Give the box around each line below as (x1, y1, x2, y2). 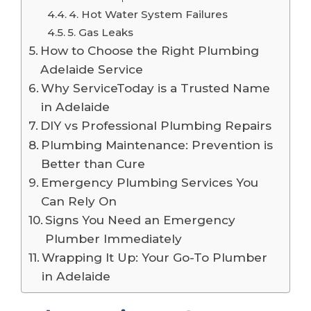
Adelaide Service (40, 62, 144, 77)
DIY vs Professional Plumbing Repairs (40, 118, 272, 133)
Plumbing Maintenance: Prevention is (41, 137, 274, 153)
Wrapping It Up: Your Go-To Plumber (42, 250, 268, 265)
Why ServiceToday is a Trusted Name (41, 81, 271, 96)
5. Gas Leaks (67, 26, 134, 40)
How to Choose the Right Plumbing (40, 43, 260, 58)
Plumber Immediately (45, 231, 183, 246)
